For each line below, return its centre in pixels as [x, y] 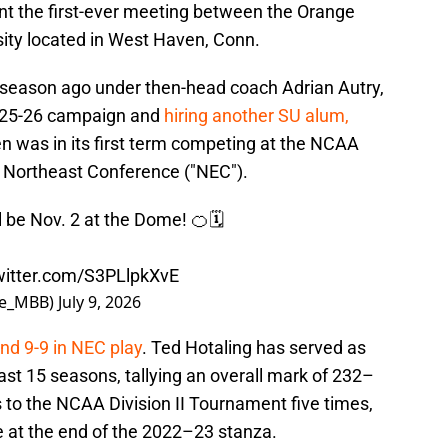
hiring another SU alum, [256, 116]
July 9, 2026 [99, 302]
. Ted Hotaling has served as [254, 348]
